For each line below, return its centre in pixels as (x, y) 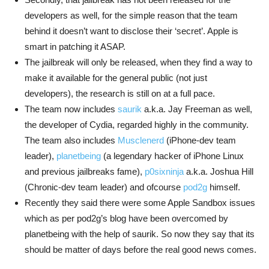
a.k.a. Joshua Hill (219, 172)
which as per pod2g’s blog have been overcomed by (126, 219)
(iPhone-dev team (200, 141)
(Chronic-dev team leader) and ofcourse (104, 187)
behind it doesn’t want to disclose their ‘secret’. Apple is (131, 31)
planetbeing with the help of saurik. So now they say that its (140, 234)
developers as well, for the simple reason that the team (131, 16)
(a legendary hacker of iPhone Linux (172, 156)
